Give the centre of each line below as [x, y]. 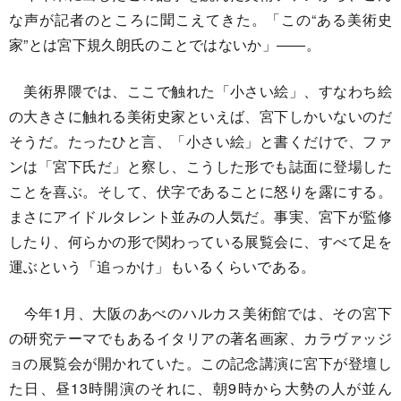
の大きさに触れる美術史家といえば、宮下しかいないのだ [200, 116]
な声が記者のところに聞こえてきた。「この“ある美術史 [200, 20]
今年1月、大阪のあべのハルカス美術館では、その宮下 [200, 313]
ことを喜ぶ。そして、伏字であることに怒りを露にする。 [200, 192]
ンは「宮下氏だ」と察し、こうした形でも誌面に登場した [200, 166]
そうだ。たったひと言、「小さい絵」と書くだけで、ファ [200, 141]
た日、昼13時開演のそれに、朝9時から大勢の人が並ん [200, 388]
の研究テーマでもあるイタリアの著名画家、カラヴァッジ [200, 338]
